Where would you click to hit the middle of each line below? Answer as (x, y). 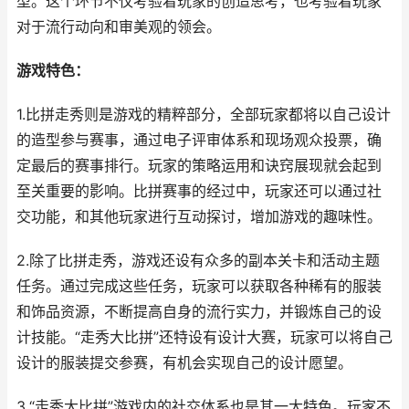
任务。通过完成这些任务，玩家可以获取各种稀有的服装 (199, 286)
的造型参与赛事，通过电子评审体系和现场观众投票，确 (199, 140)
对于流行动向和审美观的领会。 (119, 27)
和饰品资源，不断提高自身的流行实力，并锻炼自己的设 (199, 312)
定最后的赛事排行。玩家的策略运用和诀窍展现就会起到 (199, 166)
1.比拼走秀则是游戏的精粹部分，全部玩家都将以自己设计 (204, 115)
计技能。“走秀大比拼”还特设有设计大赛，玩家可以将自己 (204, 337)
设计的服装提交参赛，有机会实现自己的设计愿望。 (184, 363)
